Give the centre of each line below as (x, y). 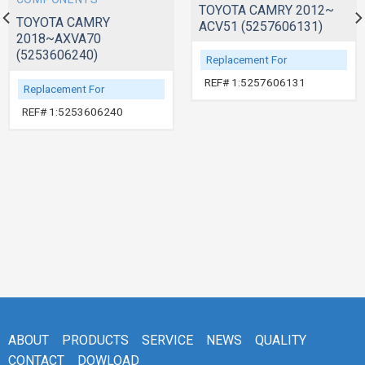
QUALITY (281, 340)
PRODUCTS (95, 340)
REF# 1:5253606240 (72, 111)
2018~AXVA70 (58, 39)
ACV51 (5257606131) (260, 26)
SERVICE (167, 340)
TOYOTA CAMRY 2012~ (266, 10)
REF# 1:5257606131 (255, 83)
